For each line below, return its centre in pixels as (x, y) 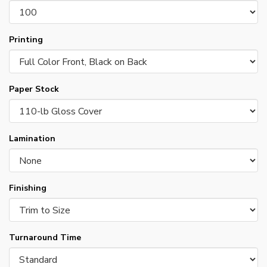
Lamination (32, 139)
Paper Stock (34, 89)
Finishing (28, 188)
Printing (26, 40)
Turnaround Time (45, 238)
